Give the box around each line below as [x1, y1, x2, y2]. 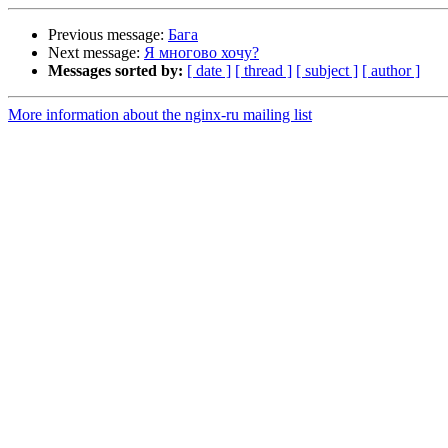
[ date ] [187, 62, 231, 80]
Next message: [48, 44, 144, 62]
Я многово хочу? [144, 44, 259, 62]
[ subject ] [296, 62, 358, 80]
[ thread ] [235, 62, 292, 80]
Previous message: [48, 26, 168, 44]
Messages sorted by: [48, 62, 183, 80]
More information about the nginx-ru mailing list [8, 106, 312, 124]
